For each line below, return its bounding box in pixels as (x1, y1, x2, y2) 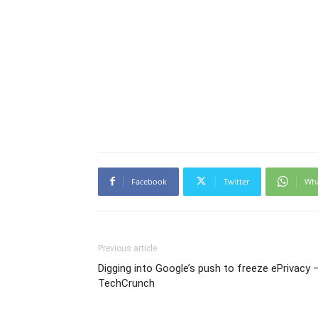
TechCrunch (98, 276, 155, 290)
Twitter (224, 175, 249, 187)
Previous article (98, 243, 157, 253)
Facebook (131, 175, 167, 187)
